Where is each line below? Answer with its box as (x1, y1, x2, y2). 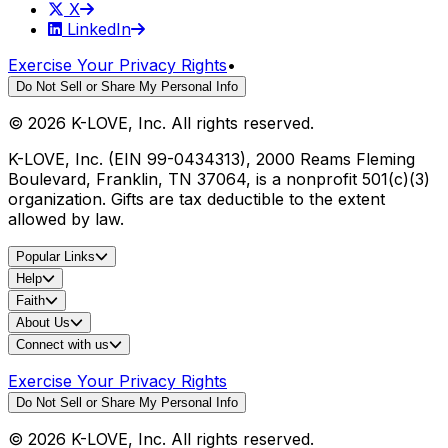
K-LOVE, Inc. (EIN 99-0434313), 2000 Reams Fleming (8, 148, 415, 169)
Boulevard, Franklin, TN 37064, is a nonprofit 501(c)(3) (8, 168, 430, 189)
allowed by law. (8, 208, 124, 229)
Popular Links (16, 248, 95, 264)
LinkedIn (67, 18, 131, 39)
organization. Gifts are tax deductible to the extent (8, 188, 385, 209)
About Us (16, 314, 70, 330)
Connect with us (16, 336, 109, 352)
